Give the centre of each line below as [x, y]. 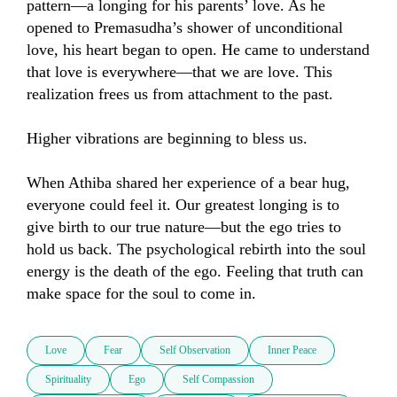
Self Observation [195, 350]
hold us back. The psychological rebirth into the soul [196, 249]
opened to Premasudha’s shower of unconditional [185, 28]
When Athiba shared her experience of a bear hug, [188, 183]
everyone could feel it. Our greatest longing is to [183, 205]
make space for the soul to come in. [141, 294]
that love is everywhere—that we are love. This [179, 72]
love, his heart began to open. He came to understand [198, 50]
